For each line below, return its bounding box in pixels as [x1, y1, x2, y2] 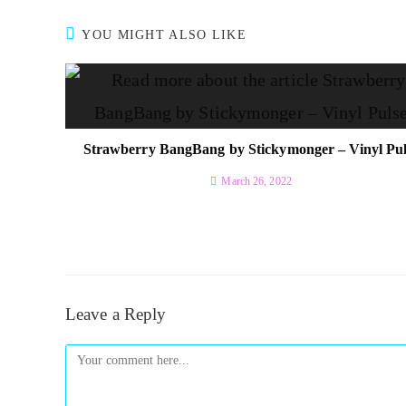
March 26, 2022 [221, 174, 292, 188]
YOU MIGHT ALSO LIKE [82, 27, 247, 42]
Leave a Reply [65, 304, 167, 324]
